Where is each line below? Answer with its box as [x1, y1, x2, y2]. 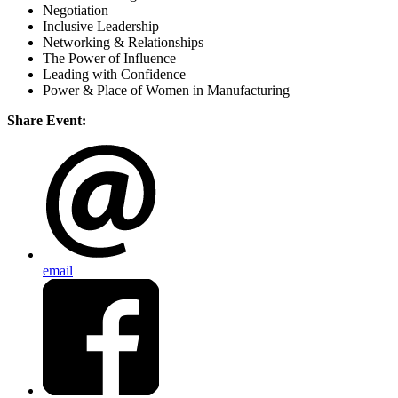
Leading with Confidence [43, 67, 186, 83]
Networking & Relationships [43, 35, 203, 51]
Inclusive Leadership [43, 19, 159, 35]
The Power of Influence [43, 51, 176, 67]
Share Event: [7, 113, 86, 129]
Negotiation [43, 3, 108, 19]
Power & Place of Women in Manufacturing [43, 83, 290, 99]
